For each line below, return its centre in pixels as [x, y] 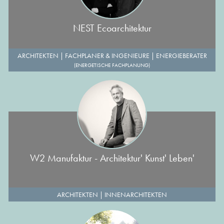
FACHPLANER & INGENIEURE [107, 55]
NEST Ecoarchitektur [112, 28]
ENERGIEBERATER [181, 55]
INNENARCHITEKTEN [136, 194]
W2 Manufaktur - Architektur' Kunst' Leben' [112, 158]
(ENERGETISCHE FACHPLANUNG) [112, 65]
